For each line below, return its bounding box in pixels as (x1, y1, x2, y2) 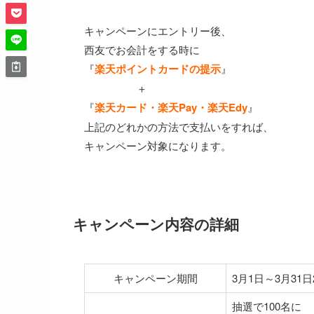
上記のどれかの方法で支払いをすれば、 (84, 119, 273, 135)
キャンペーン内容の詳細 (73, 213, 239, 235)
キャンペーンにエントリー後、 (84, 23, 231, 39)
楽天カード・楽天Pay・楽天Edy (95, 100, 247, 116)
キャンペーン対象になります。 (84, 138, 231, 153)
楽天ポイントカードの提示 (95, 61, 221, 77)
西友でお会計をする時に (84, 42, 200, 57)
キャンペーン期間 (113, 271, 198, 286)
